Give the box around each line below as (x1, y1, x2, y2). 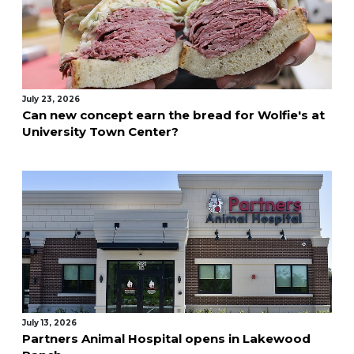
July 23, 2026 (21, 93, 80, 104)
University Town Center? (21, 123, 179, 139)
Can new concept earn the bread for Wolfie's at (21, 107, 325, 122)
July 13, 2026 (21, 317, 77, 328)
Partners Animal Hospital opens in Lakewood (21, 330, 311, 346)
